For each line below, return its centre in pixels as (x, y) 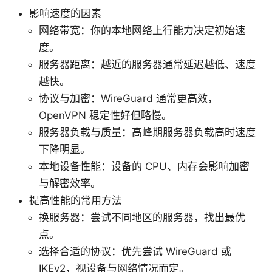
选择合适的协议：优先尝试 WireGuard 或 (135, 251)
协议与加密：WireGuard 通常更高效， (128, 98)
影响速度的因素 (65, 13)
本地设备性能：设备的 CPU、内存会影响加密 (144, 166)
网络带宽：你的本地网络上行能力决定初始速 (142, 30)
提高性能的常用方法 (76, 200)
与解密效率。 (70, 183)
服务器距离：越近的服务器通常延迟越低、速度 (147, 64)
